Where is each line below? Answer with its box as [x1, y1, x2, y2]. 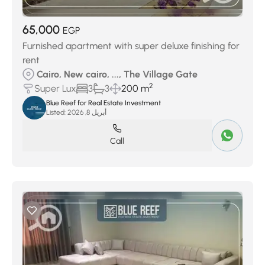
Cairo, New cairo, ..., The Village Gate [37, 69, 198, 80]
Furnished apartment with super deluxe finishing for [22, 40, 240, 51]
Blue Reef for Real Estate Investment [46, 99, 161, 107]
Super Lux [34, 83, 76, 94]
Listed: [46, 108, 66, 117]
